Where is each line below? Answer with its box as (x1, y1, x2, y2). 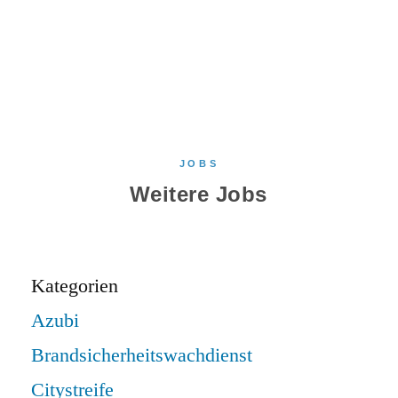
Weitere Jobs (129, 181, 267, 206)
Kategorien (31, 273, 118, 298)
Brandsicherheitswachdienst (31, 342, 252, 368)
